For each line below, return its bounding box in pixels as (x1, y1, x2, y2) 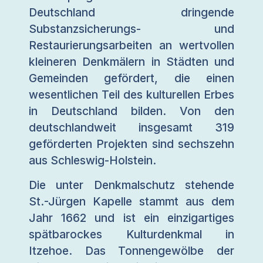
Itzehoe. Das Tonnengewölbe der (29, 244, 234, 258)
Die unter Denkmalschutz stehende (29, 178, 234, 193)
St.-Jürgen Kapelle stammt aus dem (29, 194, 234, 209)
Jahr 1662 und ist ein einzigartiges (29, 211, 234, 225)
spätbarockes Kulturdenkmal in (29, 227, 234, 242)
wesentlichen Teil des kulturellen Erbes (29, 87, 234, 102)
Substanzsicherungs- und (29, 21, 234, 36)
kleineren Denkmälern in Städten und (29, 54, 234, 69)
